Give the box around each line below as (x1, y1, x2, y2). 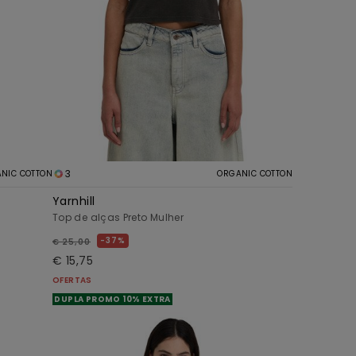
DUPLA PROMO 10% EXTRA (52, 292, 173, 305)
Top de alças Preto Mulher (52, 210, 184, 224)
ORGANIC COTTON (217, 167, 292, 180)
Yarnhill (52, 192, 95, 209)
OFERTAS (52, 273, 92, 286)
